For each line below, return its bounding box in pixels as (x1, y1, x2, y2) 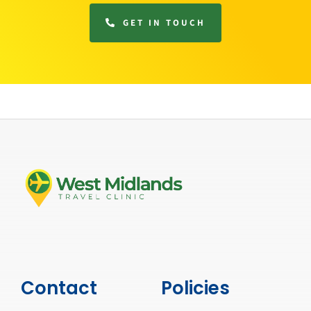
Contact (20, 275, 97, 301)
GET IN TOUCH (123, 16, 206, 28)
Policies (160, 275, 230, 301)
